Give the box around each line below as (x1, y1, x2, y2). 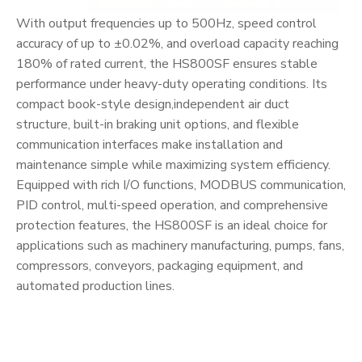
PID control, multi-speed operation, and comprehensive (16, 196, 328, 214)
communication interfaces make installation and (16, 136, 283, 154)
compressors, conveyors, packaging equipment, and (16, 257, 303, 275)
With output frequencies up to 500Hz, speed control (16, 15, 317, 32)
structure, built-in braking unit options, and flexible (16, 116, 299, 133)
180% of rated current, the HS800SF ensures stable (16, 55, 318, 73)
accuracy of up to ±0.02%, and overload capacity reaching (16, 35, 339, 53)
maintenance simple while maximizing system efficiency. (16, 156, 330, 174)
